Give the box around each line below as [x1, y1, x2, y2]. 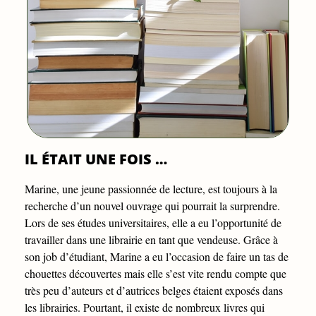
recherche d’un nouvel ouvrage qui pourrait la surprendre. [25, 198, 280, 214]
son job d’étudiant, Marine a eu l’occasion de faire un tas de [25, 249, 288, 265]
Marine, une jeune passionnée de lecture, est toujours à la [25, 181, 277, 197]
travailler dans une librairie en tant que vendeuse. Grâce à [25, 232, 278, 248]
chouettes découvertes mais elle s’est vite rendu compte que [25, 266, 286, 281]
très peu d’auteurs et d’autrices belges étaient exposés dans [25, 283, 283, 298]
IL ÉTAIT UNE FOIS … [25, 150, 167, 169]
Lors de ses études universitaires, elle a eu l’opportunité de [25, 215, 281, 231]
